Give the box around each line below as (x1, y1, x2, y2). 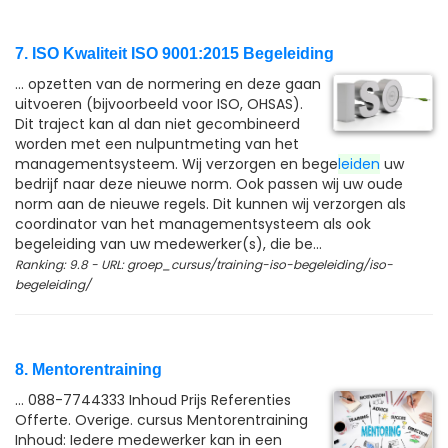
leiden (338, 154, 380, 174)
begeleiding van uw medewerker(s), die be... (15, 234, 322, 254)
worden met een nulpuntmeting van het (15, 134, 299, 154)
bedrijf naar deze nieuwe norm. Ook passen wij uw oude (15, 174, 403, 194)
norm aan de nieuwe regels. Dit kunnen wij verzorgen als (15, 194, 406, 214)
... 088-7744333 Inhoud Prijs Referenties (15, 390, 291, 410)
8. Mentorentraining (15, 361, 162, 378)
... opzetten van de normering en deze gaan (15, 74, 321, 94)
